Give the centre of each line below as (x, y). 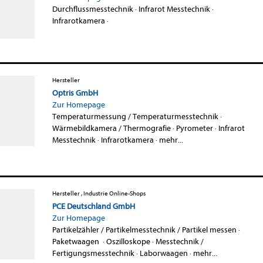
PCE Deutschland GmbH (93, 206)
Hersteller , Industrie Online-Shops (99, 193)
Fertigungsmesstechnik (93, 253)
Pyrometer (194, 128)
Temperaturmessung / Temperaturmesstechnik (135, 116)
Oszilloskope (128, 241)
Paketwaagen (76, 241)
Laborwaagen (163, 253)
